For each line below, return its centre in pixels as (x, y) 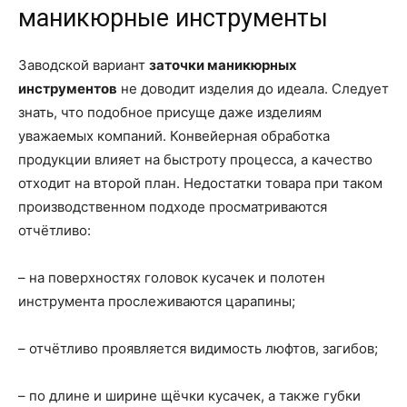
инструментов (68, 88)
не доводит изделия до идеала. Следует (253, 88)
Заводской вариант (84, 65)
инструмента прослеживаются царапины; (157, 301)
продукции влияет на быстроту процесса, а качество (195, 159)
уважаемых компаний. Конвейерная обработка (174, 135)
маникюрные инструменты (173, 18)
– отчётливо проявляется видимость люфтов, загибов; (198, 348)
